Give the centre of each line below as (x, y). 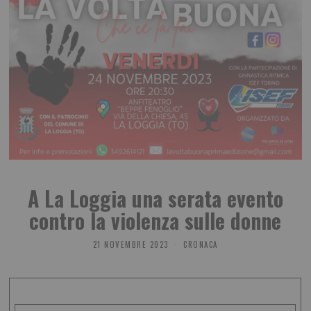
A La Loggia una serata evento (155, 198)
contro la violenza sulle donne (155, 220)
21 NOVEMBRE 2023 (131, 244)
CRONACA (201, 244)
